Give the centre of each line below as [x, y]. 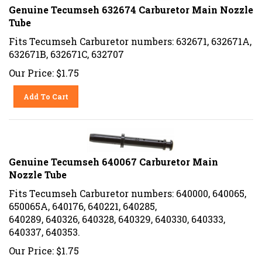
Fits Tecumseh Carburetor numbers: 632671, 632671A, [130, 37]
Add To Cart [46, 92]
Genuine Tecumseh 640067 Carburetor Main [113, 157]
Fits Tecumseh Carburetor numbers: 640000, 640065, [127, 189]
